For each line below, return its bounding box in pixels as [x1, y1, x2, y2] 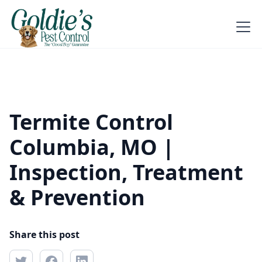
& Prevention [9, 183, 145, 212]
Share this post [9, 228, 80, 242]
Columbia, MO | [9, 133, 174, 162]
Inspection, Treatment [9, 158, 243, 187]
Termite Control [9, 108, 173, 137]
